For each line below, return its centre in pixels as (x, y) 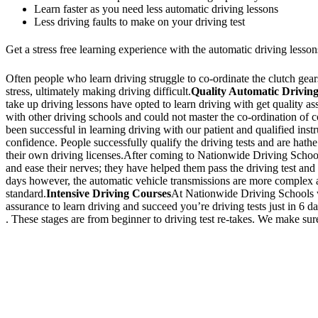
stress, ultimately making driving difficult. (98, 91)
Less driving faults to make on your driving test (139, 21)
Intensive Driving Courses (109, 193)
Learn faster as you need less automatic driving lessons (156, 9)
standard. (26, 193)
